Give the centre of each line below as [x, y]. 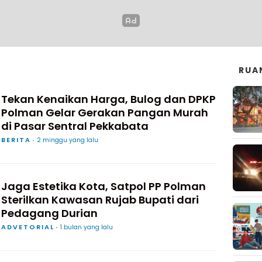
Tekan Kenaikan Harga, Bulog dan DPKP [108, 99]
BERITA [16, 140]
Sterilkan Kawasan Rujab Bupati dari [100, 200]
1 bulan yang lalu [87, 227]
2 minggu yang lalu [68, 140]
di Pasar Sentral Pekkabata [75, 126]
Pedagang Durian [49, 213]
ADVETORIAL [28, 227]
